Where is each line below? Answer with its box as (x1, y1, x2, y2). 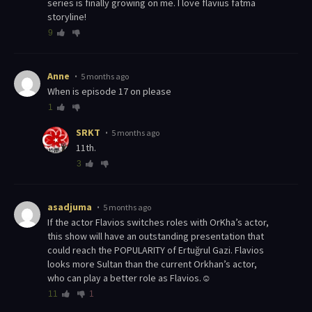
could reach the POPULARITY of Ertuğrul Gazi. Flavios (47, 244, 264, 257)
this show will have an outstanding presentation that (47, 230, 264, 243)
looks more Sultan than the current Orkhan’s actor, (47, 258, 257, 271)
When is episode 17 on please (55, 85, 171, 98)
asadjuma (47, 201, 92, 214)
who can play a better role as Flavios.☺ (47, 272, 211, 285)
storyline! (47, 10, 86, 24)
